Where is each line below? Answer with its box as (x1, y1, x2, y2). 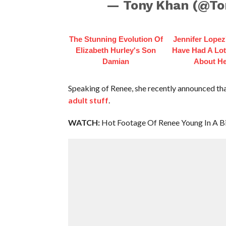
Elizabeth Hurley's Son (76, 45, 156, 54)
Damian (102, 56, 130, 66)
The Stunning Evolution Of (69, 34, 163, 43)
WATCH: (68, 117, 100, 127)
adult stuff (68, 95, 108, 105)
